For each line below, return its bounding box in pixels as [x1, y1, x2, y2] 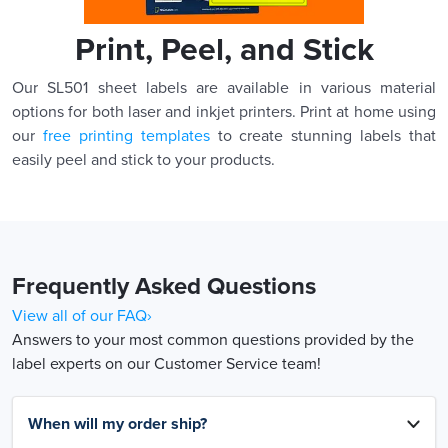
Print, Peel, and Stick [74, 30, 374, 69]
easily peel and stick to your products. [12, 149, 275, 170]
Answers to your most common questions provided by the [12, 329, 414, 350]
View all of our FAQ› [12, 305, 152, 326]
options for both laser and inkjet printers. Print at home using [12, 101, 436, 122]
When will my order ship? [28, 413, 207, 434]
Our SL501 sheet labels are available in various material [12, 77, 436, 98]
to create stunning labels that [209, 125, 436, 146]
